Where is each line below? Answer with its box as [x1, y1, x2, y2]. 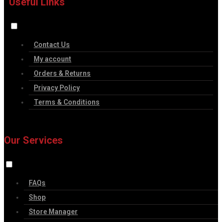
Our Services [4, 134, 63, 147]
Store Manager [29, 207, 78, 216]
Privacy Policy [34, 83, 80, 92]
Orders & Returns [34, 69, 91, 77]
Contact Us [34, 40, 70, 49]
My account [34, 55, 71, 63]
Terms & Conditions [34, 98, 100, 106]
